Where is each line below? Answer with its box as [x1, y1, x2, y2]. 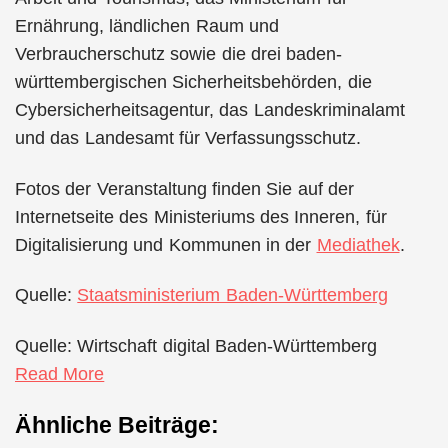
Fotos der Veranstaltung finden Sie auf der [15, 178, 354, 199]
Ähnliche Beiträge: [15, 413, 220, 438]
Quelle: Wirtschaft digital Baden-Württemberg [15, 335, 377, 356]
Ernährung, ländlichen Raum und [15, 16, 279, 36]
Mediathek [316, 234, 400, 255]
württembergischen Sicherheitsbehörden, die [15, 72, 372, 92]
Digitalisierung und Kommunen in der [15, 234, 317, 255]
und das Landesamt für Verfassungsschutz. [15, 128, 362, 148]
